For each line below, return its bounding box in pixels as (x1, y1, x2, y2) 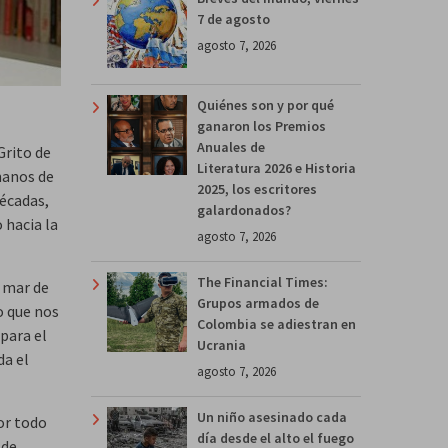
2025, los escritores (197, 179, 317, 198)
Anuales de (197, 137, 265, 156)
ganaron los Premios (197, 116, 326, 135)
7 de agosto (197, 9, 270, 28)
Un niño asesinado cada (197, 407, 347, 426)
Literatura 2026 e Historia (197, 158, 356, 177)
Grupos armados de (197, 293, 319, 312)
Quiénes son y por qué (197, 95, 334, 114)
